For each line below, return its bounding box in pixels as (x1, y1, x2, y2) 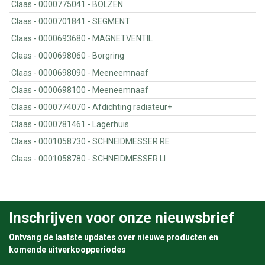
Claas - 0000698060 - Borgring (92, 51, 125, 61)
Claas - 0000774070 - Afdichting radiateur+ (92, 102, 173, 112)
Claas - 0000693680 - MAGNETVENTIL (92, 34, 153, 44)
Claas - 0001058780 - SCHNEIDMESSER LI (92, 154, 166, 164)
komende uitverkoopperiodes (9, 245, 126, 255)
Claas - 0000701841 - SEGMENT (92, 17, 131, 27)
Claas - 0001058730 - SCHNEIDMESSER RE (92, 137, 170, 147)
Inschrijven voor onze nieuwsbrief (9, 209, 234, 227)
